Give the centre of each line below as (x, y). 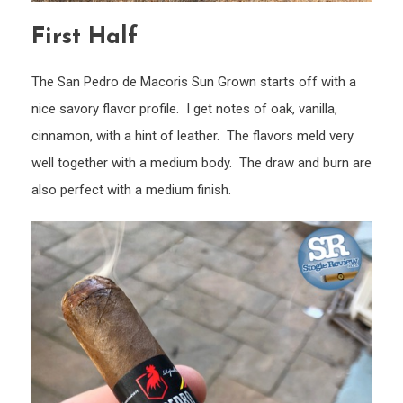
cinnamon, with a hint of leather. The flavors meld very (193, 135)
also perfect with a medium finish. (131, 189)
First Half (85, 37)
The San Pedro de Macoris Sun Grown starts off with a (194, 81)
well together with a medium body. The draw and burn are (201, 162)
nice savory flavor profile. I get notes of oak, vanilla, (184, 108)
